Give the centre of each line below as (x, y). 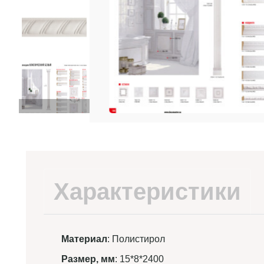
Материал (84, 239)
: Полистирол (136, 239)
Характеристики (147, 192)
